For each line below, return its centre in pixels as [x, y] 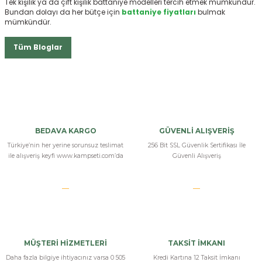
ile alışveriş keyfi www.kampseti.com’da [65, 156]
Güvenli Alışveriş [196, 156]
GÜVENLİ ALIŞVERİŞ [196, 131]
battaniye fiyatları [159, 13]
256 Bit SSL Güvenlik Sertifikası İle [196, 146]
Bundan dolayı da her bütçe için [63, 13]
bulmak [211, 13]
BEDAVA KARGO [65, 131]
